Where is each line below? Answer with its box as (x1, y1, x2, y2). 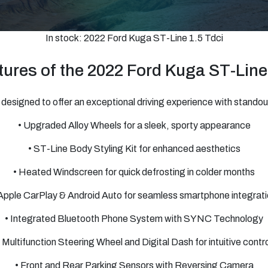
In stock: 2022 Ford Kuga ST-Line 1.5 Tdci (45, 33, 223, 43)
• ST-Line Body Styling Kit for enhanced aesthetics (28, 144, 240, 154)
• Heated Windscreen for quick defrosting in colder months (13, 167, 255, 177)
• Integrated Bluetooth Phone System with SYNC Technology (5, 214, 263, 224)
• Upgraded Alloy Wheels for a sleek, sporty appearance (17, 120, 251, 130)
